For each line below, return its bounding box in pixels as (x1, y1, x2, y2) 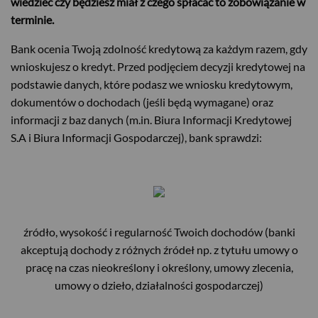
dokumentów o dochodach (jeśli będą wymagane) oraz (11, 95, 273, 109)
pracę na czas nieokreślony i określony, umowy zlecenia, (25, 261, 293, 275)
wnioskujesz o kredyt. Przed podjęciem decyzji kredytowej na (11, 60, 305, 74)
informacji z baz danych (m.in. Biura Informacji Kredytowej (11, 113, 292, 127)
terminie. (11, 13, 56, 27)
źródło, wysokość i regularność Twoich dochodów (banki (23, 225, 295, 239)
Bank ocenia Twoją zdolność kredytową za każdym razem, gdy (11, 42, 307, 56)
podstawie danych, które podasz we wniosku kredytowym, (11, 77, 292, 92)
